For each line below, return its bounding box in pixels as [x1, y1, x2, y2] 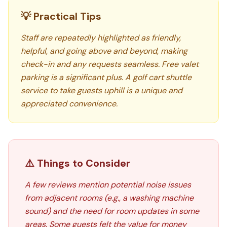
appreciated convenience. [21, 98, 118, 109]
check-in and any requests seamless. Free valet [21, 59, 199, 69]
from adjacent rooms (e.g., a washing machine [25, 193, 194, 203]
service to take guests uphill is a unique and [21, 85, 182, 96]
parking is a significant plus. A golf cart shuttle [21, 72, 192, 83]
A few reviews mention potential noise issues [25, 179, 191, 190]
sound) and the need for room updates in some [25, 206, 199, 216]
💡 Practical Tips [21, 10, 101, 23]
